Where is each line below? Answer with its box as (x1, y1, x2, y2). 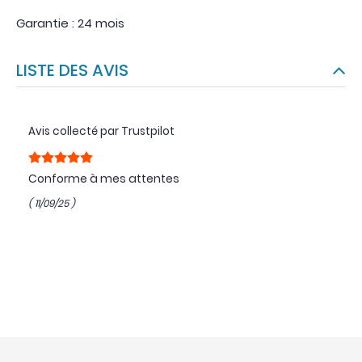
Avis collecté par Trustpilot (28, 123, 175, 139)
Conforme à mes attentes (28, 170, 179, 187)
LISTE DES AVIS (23, 58, 128, 82)
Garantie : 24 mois (16, 14, 124, 32)
